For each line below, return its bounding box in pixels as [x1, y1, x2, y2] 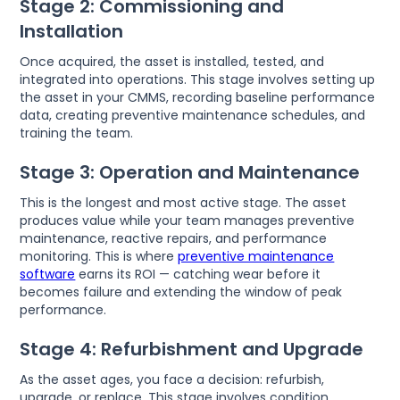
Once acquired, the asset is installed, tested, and [20, 53, 325, 71]
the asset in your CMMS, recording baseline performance [20, 88, 376, 107]
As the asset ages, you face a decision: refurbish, [20, 371, 325, 389]
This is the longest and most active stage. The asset [20, 194, 347, 212]
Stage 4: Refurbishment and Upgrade [20, 337, 364, 362]
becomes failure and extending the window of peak [20, 283, 343, 302]
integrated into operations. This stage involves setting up [20, 71, 376, 89]
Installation [20, 19, 124, 45]
